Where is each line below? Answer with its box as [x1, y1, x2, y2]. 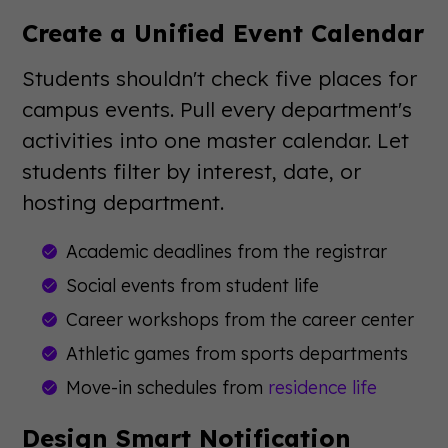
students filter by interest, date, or [22, 158, 362, 184]
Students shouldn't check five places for [22, 65, 418, 91]
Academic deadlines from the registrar [66, 240, 388, 262]
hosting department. [22, 189, 225, 215]
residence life [268, 376, 378, 398]
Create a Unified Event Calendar [22, 18, 425, 48]
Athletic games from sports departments [66, 342, 409, 364]
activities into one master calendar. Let [22, 127, 410, 153]
